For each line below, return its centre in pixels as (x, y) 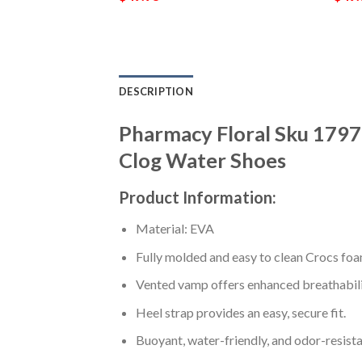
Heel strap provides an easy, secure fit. (240, 312)
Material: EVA (175, 228)
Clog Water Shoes (202, 160)
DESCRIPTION (156, 92)
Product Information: (199, 197)
